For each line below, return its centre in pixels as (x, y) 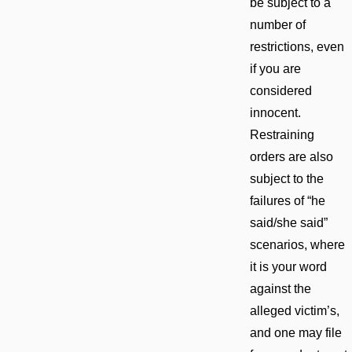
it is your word (288, 266)
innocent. (275, 112)
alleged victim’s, (294, 310)
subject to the (286, 178)
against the (280, 288)
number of (277, 24)
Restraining (282, 134)
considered (280, 90)
